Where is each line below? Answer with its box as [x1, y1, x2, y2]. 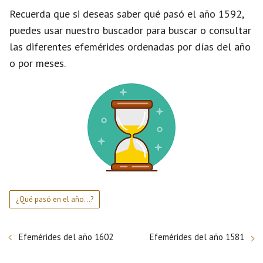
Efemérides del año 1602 [19, 231, 113, 242]
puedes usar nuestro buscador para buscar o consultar [9, 23, 251, 37]
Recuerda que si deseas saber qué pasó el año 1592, [9, 7, 244, 21]
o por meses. [9, 56, 66, 70]
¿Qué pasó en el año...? [16, 194, 93, 204]
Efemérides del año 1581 [150, 231, 244, 242]
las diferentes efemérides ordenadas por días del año [9, 40, 251, 53]
